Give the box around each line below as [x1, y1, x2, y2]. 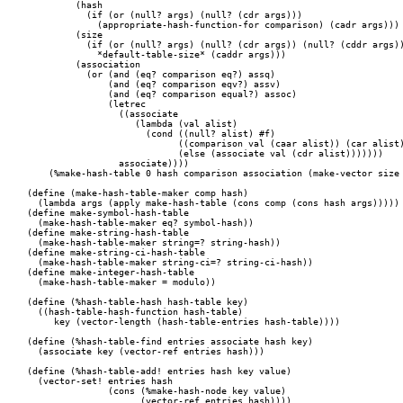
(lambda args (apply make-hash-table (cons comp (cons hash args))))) [27, 198, 399, 208]
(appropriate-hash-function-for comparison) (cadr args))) [27, 20, 70, 30]
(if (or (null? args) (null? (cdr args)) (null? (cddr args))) [27, 40, 70, 49]
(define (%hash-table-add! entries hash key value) [27, 366, 291, 376]
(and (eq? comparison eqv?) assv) [27, 79, 70, 89]
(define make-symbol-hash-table [27, 208, 189, 218]
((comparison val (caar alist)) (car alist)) [27, 139, 157, 148]
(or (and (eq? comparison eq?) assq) [27, 69, 70, 79]
